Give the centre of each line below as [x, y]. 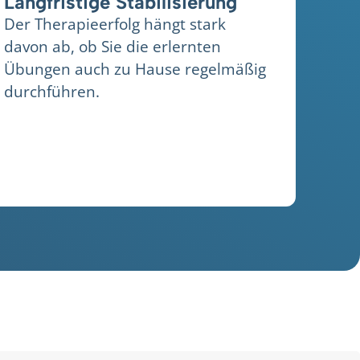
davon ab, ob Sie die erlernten [113, 47]
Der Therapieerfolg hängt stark [115, 24]
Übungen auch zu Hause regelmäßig [135, 69]
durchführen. [52, 92]
